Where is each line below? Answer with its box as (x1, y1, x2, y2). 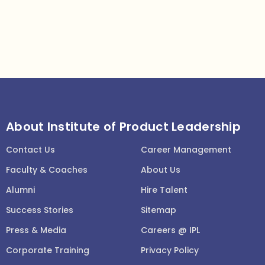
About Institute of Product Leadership (6, 118, 241, 135)
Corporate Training (6, 244, 89, 257)
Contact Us (6, 144, 55, 156)
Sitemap (140, 204, 176, 216)
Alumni (6, 184, 35, 196)
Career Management (140, 144, 231, 156)
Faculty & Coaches (6, 164, 88, 176)
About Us (140, 164, 180, 176)
